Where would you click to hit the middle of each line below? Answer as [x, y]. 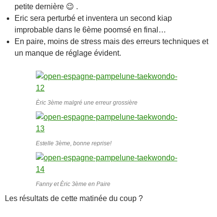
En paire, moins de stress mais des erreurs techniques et [111, 41]
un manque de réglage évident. [68, 53]
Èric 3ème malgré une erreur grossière [87, 102]
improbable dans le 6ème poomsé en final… [90, 30]
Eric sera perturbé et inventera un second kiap [93, 18]
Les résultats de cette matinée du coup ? [74, 198]
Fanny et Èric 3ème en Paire [73, 184]
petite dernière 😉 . [46, 6]
